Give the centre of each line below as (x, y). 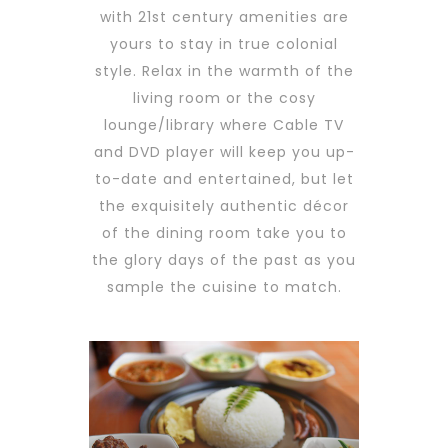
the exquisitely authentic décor (224, 206)
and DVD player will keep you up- (224, 152)
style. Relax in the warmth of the (224, 71)
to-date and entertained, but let (224, 179)
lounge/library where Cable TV (224, 125)
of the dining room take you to (224, 233)
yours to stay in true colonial (224, 44)
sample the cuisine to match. (224, 287)
